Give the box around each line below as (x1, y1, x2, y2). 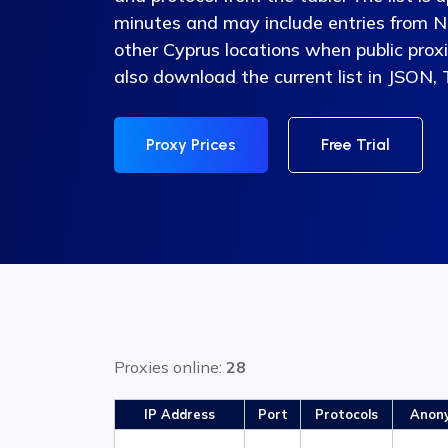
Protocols (315, 406, 378, 422)
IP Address (144, 406, 215, 422)
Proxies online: (114, 357, 226, 377)
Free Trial (321, 134, 390, 154)
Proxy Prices (146, 134, 236, 154)
